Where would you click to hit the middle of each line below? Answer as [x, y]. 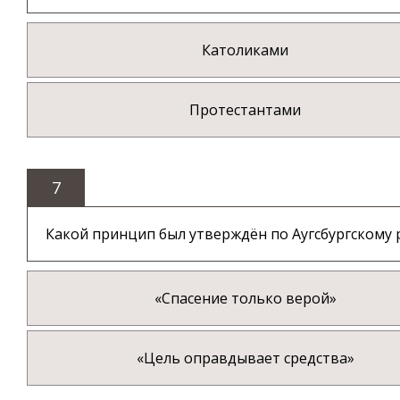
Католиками [246, 50]
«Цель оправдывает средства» [245, 358]
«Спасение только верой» [245, 299]
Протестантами [246, 110]
